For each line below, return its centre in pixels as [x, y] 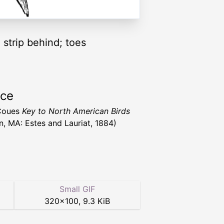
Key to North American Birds [76, 111]
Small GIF [77, 189]
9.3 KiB [96, 201]
